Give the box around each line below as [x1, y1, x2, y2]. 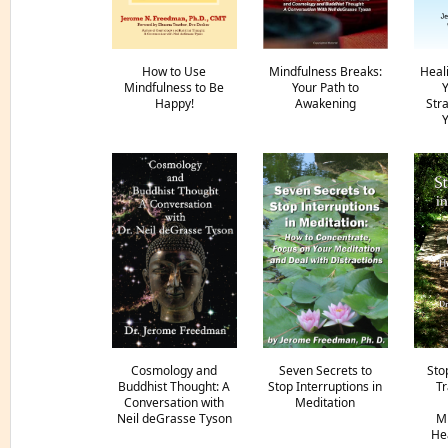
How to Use [142, 63, 206, 80]
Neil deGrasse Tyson [116, 410, 232, 427]
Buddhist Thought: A [118, 378, 230, 395]
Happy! [154, 95, 194, 112]
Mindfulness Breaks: [268, 63, 382, 80]
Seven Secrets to [278, 362, 372, 379]
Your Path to [291, 79, 359, 96]
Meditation [295, 394, 355, 411]
